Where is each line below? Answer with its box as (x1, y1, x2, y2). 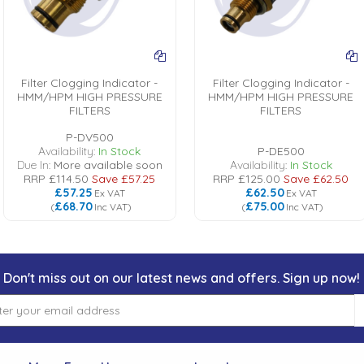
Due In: (16, 158, 54, 172)
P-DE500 (257, 144, 305, 158)
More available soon (53, 158, 162, 172)
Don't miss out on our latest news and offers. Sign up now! (3, 270, 361, 286)
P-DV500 (65, 130, 114, 145)
